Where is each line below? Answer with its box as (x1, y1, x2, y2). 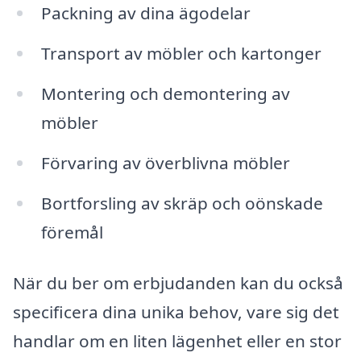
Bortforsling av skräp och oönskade (40, 191, 323, 214)
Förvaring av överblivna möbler (40, 151, 290, 174)
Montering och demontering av (40, 82, 290, 106)
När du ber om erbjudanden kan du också (13, 272, 343, 295)
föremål (40, 220, 103, 243)
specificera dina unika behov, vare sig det (13, 301, 339, 324)
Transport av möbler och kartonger (40, 42, 322, 65)
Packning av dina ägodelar (40, 2, 251, 25)
